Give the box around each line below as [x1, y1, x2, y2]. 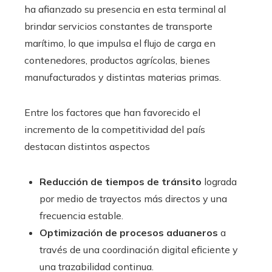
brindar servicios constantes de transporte [24, 19, 212, 32]
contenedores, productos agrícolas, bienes [24, 53, 210, 66]
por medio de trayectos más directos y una [39, 192, 227, 205]
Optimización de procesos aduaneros [39, 226, 218, 239]
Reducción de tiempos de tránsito [39, 175, 202, 188]
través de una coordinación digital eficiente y [39, 243, 238, 256]
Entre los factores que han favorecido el [24, 106, 200, 118]
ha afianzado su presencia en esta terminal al [24, 2, 226, 15]
